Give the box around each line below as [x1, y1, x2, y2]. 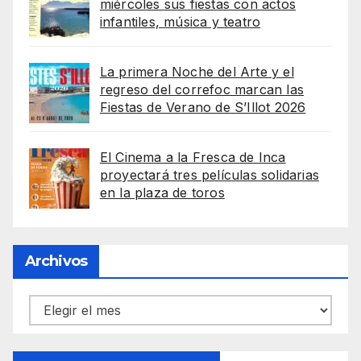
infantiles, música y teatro [99, 14, 261, 31]
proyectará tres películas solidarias [99, 167, 319, 184]
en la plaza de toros [99, 185, 225, 201]
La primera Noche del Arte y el [99, 64, 294, 81]
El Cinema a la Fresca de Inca [99, 149, 286, 166]
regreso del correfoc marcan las [99, 81, 304, 98]
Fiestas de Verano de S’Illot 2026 [99, 99, 306, 116]
